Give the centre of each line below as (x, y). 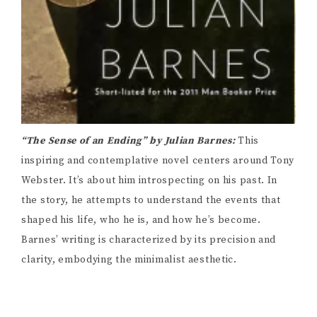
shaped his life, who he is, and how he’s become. (141, 220)
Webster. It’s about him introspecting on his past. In (150, 181)
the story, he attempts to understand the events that (151, 201)
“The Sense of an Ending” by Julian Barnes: (130, 141)
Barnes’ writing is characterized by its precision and (149, 240)
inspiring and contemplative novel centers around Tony (158, 161)
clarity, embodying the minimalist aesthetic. (129, 260)
